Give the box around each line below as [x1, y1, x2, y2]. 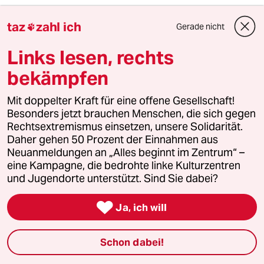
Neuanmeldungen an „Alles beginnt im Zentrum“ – [7, 146, 245, 159]
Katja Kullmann [89, 247, 151, 259]
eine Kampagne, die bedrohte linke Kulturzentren [7, 159, 240, 172]
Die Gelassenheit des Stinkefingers [7, 214, 181, 235]
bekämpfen [7, 66, 109, 90]
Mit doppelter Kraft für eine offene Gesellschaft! [7, 94, 235, 107]
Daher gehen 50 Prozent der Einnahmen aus [7, 133, 218, 146]
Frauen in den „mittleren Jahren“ [7, 199, 144, 209]
